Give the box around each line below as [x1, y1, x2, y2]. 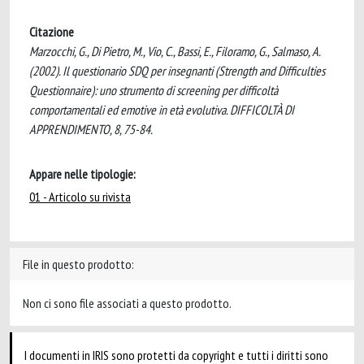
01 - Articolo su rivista [29, 188, 131, 205]
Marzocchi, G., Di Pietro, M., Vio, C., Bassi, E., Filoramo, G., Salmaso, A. [29, 43, 320, 59]
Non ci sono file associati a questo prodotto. [23, 295, 232, 311]
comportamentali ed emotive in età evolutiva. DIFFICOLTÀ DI [29, 102, 294, 118]
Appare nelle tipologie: [29, 166, 136, 182]
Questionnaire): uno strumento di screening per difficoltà [29, 82, 278, 98]
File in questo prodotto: [23, 256, 134, 272]
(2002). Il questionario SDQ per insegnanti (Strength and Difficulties [29, 63, 325, 79]
